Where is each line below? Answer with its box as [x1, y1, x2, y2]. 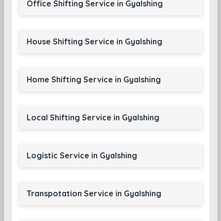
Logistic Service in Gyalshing [26, 150, 137, 160]
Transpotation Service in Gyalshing [26, 188, 161, 198]
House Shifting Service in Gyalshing [26, 37, 162, 46]
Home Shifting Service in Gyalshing [26, 74, 161, 84]
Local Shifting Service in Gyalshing [26, 112, 159, 122]
